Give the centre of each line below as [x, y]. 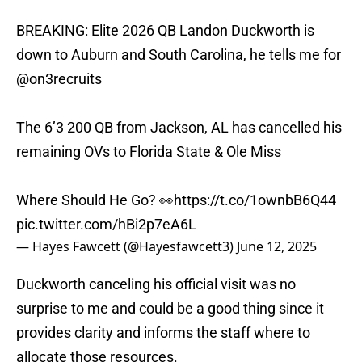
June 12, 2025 [277, 247]
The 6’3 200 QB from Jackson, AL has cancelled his [179, 128]
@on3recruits [59, 79]
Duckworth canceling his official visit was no [156, 284]
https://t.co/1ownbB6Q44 [255, 200]
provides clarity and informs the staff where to [163, 333]
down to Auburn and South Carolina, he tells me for [179, 55]
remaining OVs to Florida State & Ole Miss [149, 152]
